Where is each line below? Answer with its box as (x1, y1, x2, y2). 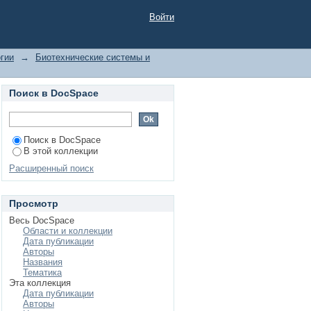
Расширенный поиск (9, 163, 94, 174)
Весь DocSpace (9, 215, 74, 226)
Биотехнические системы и (35, 52, 150, 62)
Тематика (23, 267, 62, 278)
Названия (23, 257, 62, 267)
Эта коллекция (9, 278, 71, 288)
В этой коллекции (24, 146, 98, 156)
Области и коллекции (23, 226, 112, 236)
